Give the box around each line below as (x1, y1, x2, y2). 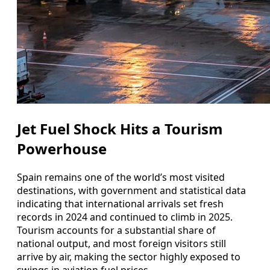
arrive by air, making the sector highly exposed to (17, 250, 240, 263)
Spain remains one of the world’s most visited (17, 170, 225, 184)
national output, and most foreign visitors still (17, 236, 226, 250)
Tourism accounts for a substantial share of (17, 223, 216, 237)
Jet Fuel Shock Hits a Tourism (17, 118, 223, 139)
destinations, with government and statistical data (17, 183, 246, 197)
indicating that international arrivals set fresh (17, 196, 224, 210)
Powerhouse (17, 138, 107, 159)
